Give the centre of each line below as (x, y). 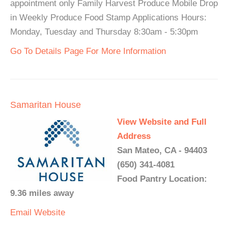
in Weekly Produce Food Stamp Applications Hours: (108, 18)
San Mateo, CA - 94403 (162, 150)
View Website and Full (162, 122)
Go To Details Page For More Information (88, 51)
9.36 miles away (42, 193)
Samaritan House (46, 105)
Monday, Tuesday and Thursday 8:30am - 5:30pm (104, 32)
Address (134, 136)
